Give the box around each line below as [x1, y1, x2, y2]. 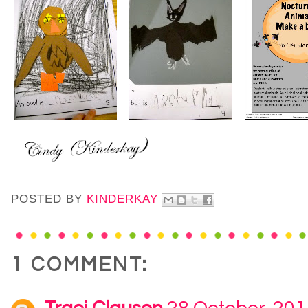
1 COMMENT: [11, 255, 148, 276]
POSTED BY [11, 192, 87, 206]
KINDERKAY [87, 192, 158, 206]
